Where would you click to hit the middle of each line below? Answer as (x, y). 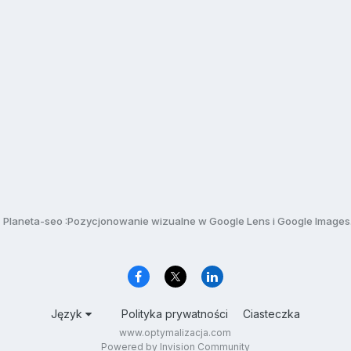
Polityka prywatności (174, 314)
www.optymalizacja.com (175, 333)
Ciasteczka (271, 314)
